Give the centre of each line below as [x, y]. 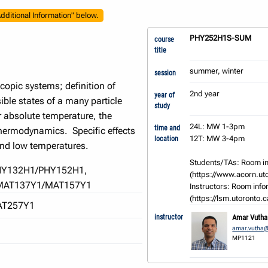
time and [167, 128]
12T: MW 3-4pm [217, 138]
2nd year [205, 93]
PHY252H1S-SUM [221, 38]
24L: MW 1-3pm [217, 126]
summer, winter [217, 71]
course [164, 40]
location [166, 138]
